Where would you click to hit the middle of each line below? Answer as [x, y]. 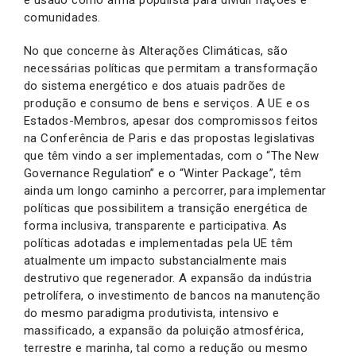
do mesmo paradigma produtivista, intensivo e [152, 313]
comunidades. [62, 17]
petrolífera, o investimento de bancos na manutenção [172, 296]
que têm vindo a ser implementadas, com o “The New [172, 156]
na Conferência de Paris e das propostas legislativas [170, 138]
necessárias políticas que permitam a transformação [171, 68]
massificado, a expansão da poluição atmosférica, [164, 331]
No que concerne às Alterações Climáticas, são [156, 51]
